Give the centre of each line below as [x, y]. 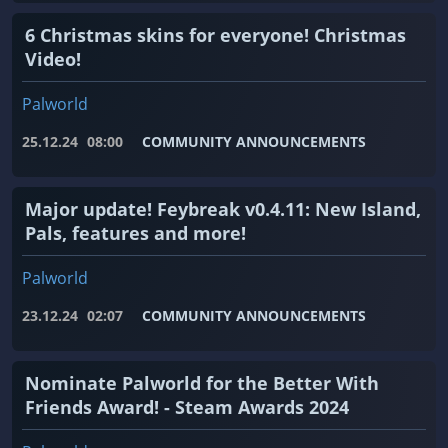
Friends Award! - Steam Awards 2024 [187, 407]
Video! [53, 59]
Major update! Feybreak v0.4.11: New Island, [223, 209]
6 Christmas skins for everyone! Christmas [215, 35]
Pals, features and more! [135, 233]
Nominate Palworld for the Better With [202, 383]
